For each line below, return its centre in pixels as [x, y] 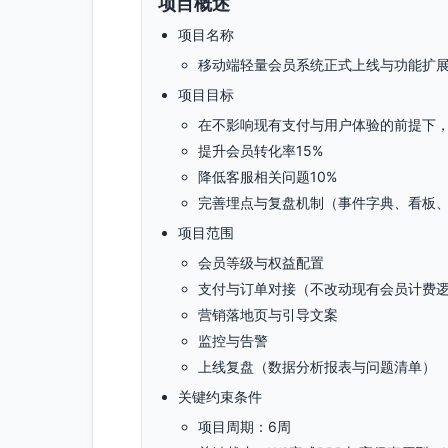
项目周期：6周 [244, 426]
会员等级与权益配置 [261, 262]
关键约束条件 [220, 396]
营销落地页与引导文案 [268, 314]
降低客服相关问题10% [267, 176]
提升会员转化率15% [260, 150]
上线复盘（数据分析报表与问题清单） [317, 366]
